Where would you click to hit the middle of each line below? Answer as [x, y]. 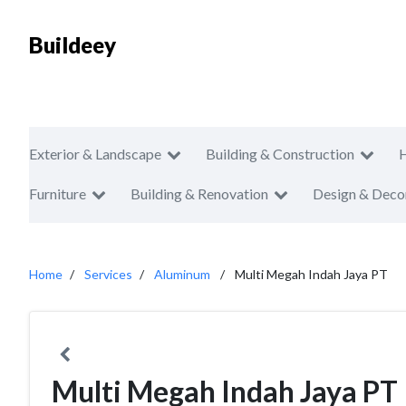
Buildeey [72, 45]
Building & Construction [280, 154]
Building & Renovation [199, 193]
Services [108, 274]
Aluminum [182, 274]
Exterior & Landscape [95, 154]
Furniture [58, 193]
